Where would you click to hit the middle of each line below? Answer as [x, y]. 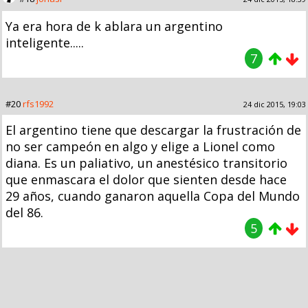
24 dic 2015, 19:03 [275, 104]
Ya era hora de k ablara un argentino [114, 26]
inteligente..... [45, 42]
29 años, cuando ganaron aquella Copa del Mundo [153, 196]
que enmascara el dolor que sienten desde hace [146, 179]
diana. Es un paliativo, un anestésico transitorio [146, 163]
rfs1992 [38, 103]
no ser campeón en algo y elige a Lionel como [140, 146]
